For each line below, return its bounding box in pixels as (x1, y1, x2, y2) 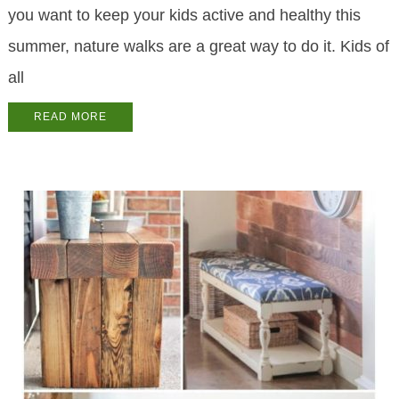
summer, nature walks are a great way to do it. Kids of (7, 37, 389, 56)
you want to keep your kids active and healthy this (7, 6, 361, 25)
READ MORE (33, 110, 107, 124)
